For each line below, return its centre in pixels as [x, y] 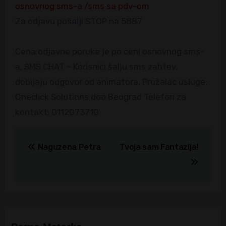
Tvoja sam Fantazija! [159, 147]
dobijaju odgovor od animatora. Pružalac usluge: [111, 82]
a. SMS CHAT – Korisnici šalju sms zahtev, [96, 67]
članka [40, 157]
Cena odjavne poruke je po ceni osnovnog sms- [109, 52]
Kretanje [47, 136]
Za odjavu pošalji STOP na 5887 [81, 21]
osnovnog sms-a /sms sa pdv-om [82, 6]
